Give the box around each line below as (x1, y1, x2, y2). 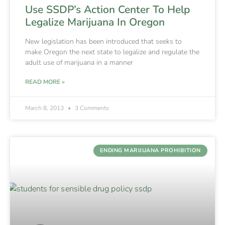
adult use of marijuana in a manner (25, 57, 133, 67)
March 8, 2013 (25, 103, 65, 112)
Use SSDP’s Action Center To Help (25, 2, 190, 17)
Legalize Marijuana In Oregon (25, 15, 165, 29)
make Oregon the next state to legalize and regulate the (25, 47, 199, 57)
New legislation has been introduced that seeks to (25, 36, 182, 46)
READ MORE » (25, 77, 65, 86)
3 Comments (73, 103, 109, 112)
